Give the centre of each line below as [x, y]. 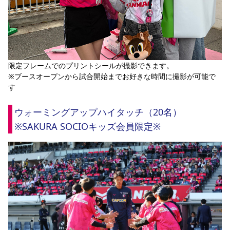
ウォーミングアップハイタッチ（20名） [98, 112]
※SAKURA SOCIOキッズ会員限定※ [88, 127]
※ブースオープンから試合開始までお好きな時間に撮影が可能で [112, 76]
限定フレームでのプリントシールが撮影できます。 [91, 66]
